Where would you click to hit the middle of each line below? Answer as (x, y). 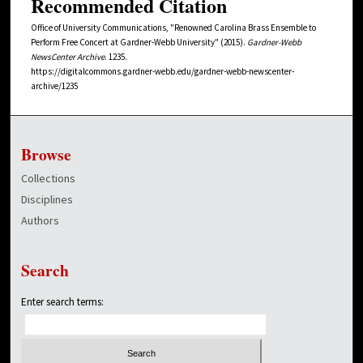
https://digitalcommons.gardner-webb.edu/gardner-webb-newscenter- (162, 71)
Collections (49, 178)
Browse (47, 154)
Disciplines (47, 199)
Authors (41, 220)
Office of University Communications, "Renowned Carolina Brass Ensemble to (173, 27)
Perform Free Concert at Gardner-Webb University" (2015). (139, 42)
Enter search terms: (63, 301)
